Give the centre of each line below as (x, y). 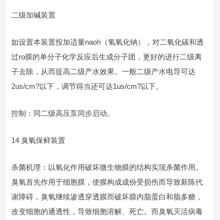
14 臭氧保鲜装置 (39, 140)
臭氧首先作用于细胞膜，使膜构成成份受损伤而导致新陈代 (107, 182)
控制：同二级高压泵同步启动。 (63, 113)
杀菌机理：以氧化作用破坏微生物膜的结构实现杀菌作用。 (107, 167)
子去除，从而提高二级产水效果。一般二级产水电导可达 (104, 71)
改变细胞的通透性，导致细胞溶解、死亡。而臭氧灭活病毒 (107, 211)
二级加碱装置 (34, 15)
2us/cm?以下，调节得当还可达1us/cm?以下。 (87, 86)
